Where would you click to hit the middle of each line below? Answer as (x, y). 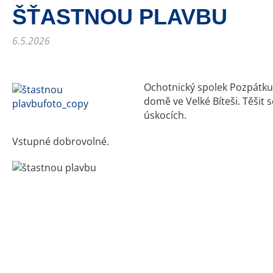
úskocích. (165, 115)
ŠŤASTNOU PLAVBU (120, 17)
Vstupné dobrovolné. (61, 141)
